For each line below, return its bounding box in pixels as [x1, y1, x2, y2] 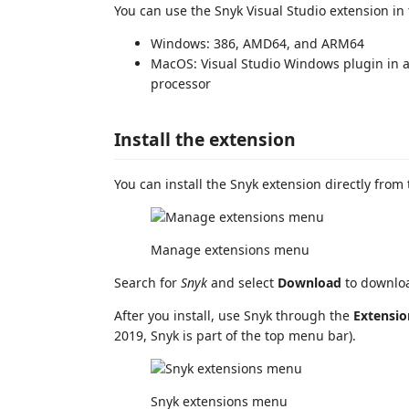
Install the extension [114, 127, 296, 152]
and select [207, 274, 278, 291]
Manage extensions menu [151, 241, 309, 258]
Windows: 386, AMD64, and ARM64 [151, 34, 364, 52]
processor [151, 74, 211, 92]
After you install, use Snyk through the [114, 307, 353, 324]
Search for [114, 274, 181, 291]
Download [278, 274, 341, 291]
